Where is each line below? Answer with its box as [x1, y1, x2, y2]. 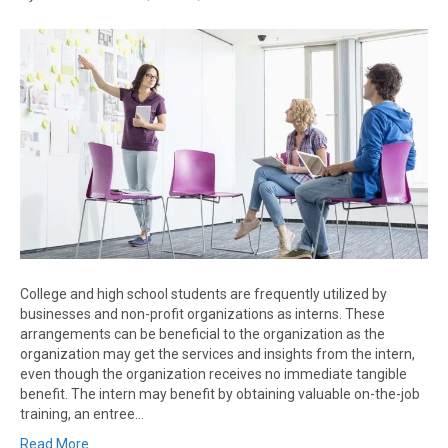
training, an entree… [20, 405, 144, 422]
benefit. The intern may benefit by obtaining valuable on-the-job [20, 385, 420, 402]
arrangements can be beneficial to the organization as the [20, 325, 385, 342]
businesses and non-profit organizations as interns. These [20, 305, 385, 322]
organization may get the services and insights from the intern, [20, 345, 415, 362]
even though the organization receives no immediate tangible [20, 365, 407, 382]
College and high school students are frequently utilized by [20, 285, 387, 302]
